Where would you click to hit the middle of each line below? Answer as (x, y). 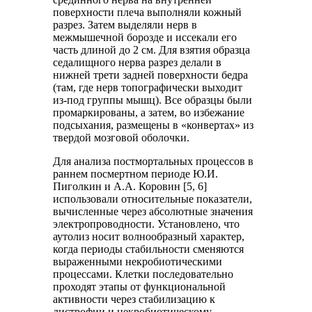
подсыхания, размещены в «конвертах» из (154, 125)
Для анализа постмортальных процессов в (154, 161)
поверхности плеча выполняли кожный (148, 12)
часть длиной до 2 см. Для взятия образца (152, 49)
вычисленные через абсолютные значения (153, 211)
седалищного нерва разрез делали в (138, 62)
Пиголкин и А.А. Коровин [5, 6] (130, 186)
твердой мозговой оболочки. (122, 137)
